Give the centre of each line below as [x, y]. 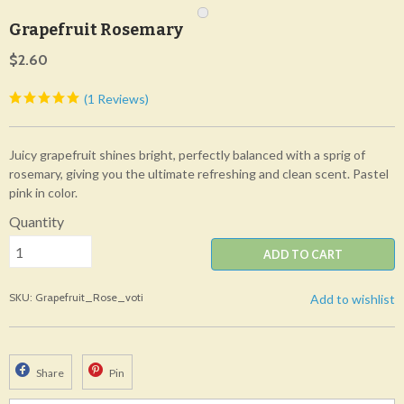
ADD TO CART [303, 255]
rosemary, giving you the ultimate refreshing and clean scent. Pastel [199, 174]
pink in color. [43, 193]
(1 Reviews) [115, 99]
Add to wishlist [353, 299]
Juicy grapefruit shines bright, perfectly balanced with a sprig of [187, 155]
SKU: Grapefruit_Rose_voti [76, 298]
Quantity [37, 221]
